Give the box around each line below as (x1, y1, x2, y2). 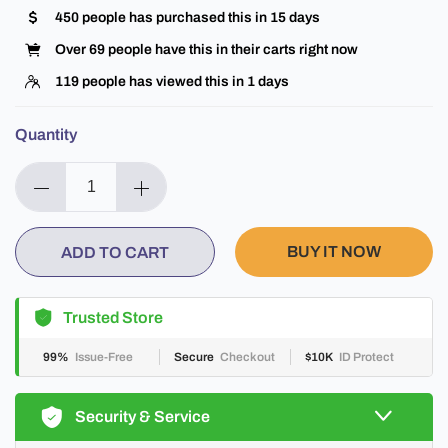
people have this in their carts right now (105, 41, 358, 57)
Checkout (220, 349, 275, 364)
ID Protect (339, 349, 394, 364)
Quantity (15, 125, 77, 143)
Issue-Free (75, 349, 133, 364)
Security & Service (75, 407, 210, 425)
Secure (174, 349, 214, 364)
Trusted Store (63, 308, 163, 326)
